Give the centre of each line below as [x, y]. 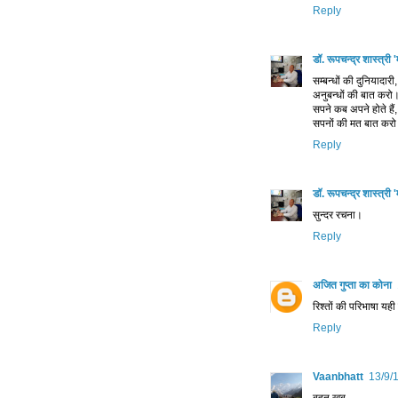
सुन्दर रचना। [338, 215]
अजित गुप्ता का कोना [352, 286]
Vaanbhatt [338, 377]
